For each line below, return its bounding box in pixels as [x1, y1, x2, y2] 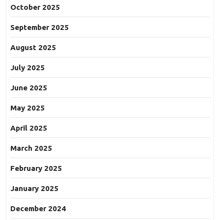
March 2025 [10, 144, 52, 153]
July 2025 [10, 63, 45, 72]
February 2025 [10, 164, 62, 173]
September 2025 [10, 23, 69, 32]
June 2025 [10, 83, 47, 92]
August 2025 [10, 43, 56, 52]
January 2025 [10, 184, 58, 193]
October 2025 [10, 3, 60, 12]
